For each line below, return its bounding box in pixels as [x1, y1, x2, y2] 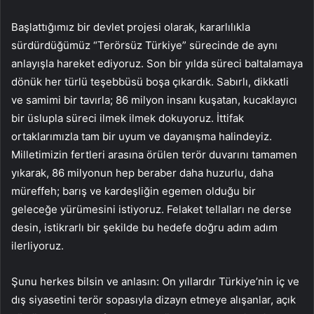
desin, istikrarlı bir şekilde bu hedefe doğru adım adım [11, 220, 278, 234]
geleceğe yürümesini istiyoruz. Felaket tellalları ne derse [11, 202, 292, 216]
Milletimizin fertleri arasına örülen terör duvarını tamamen [11, 147, 297, 161]
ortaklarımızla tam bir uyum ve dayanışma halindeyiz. [11, 129, 272, 143]
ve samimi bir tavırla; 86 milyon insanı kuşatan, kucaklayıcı [11, 93, 297, 107]
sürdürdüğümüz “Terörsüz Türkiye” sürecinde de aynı [11, 38, 278, 52]
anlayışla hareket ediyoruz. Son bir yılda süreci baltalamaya [11, 56, 303, 70]
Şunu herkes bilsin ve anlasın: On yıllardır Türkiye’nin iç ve [11, 274, 299, 288]
